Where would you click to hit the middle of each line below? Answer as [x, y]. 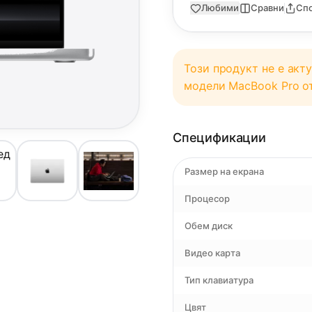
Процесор [207, 198]
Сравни [267, 8]
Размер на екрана [224, 171]
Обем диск [209, 226]
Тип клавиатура [219, 280]
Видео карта [212, 253]
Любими [220, 8]
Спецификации [219, 138]
